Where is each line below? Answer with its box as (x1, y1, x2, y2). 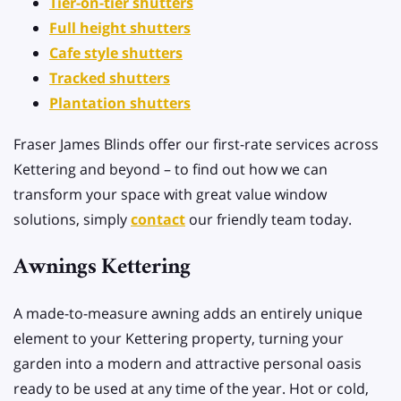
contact (131, 209, 185, 230)
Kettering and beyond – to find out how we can (13, 159, 328, 180)
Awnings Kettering (13, 248, 191, 292)
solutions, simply (13, 209, 131, 230)
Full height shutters (49, 18, 191, 38)
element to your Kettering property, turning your (13, 328, 344, 349)
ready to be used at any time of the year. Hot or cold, (13, 379, 369, 399)
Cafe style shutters (49, 43, 183, 64)
